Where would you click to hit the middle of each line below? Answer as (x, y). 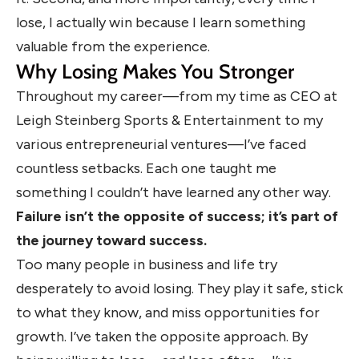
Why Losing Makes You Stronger (155, 72)
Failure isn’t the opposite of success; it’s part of (177, 217)
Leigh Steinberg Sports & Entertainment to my (169, 121)
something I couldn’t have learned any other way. (173, 193)
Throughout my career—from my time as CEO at (177, 97)
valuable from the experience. (113, 47)
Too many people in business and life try (147, 265)
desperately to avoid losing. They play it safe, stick (179, 289)
